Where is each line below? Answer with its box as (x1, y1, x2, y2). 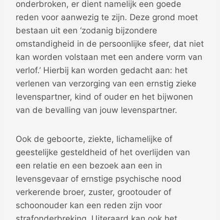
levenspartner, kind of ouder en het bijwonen (16, 91, 193, 102)
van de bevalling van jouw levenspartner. (16, 105, 177, 115)
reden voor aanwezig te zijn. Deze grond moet (16, 12, 198, 22)
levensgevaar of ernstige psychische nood (16, 173, 182, 184)
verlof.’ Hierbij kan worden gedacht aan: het (16, 65, 188, 75)
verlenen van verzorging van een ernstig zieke (16, 78, 196, 88)
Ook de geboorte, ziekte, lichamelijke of (16, 134, 172, 144)
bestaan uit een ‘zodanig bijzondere (16, 25, 157, 35)
